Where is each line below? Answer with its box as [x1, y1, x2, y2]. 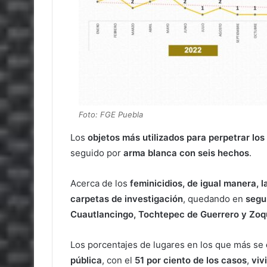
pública [70, 254, 102, 266]
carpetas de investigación [70, 193, 183, 204]
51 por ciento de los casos [135, 254, 247, 266]
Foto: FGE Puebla [79, 110, 143, 119]
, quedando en [183, 193, 246, 204]
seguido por [70, 147, 123, 159]
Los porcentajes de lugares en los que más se [70, 239, 266, 250]
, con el [102, 254, 135, 266]
